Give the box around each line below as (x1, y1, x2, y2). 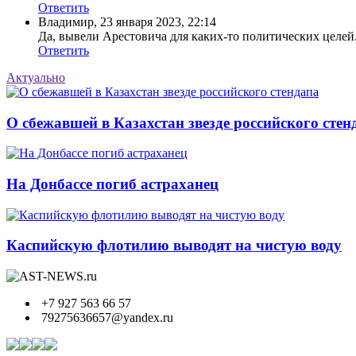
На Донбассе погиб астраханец (6, 175, 219, 192)
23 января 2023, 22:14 (100, 14, 216, 29)
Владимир (38, 14, 94, 29)
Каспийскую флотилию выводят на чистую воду (6, 237, 342, 254)
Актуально (6, 70, 65, 84)
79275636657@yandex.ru (38, 311, 173, 325)
